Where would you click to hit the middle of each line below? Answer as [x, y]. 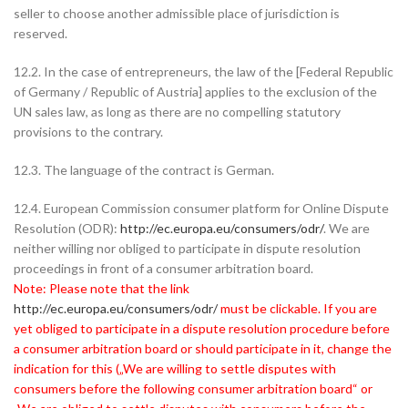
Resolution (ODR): [67, 228]
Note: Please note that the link [102, 288]
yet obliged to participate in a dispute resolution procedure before [202, 328]
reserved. [41, 33]
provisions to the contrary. [88, 132]
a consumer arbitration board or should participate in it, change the [203, 348]
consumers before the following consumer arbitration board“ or [193, 388]
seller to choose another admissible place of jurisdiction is [177, 13]
